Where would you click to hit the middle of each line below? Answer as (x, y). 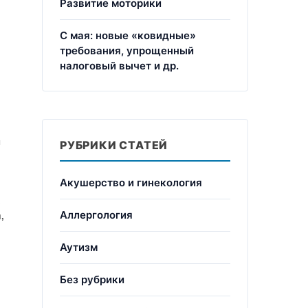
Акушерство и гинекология (131, 183)
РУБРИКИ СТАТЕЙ (114, 145)
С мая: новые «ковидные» (128, 35)
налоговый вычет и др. (119, 66)
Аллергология (96, 215)
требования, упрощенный (127, 51)
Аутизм (79, 247)
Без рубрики (92, 279)
